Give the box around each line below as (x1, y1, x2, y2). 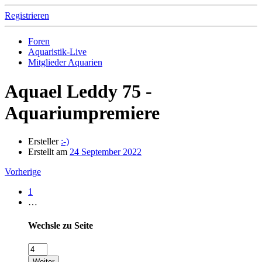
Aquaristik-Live (28, 47, 87, 57)
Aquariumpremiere (5, 102, 160, 123)
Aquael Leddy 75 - (5, 80, 152, 102)
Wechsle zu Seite (28, 220, 93, 230)
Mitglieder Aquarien (28, 57, 102, 68)
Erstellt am (28, 147, 67, 157)
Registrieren (5, 11, 49, 21)
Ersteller (28, 136, 58, 147)
